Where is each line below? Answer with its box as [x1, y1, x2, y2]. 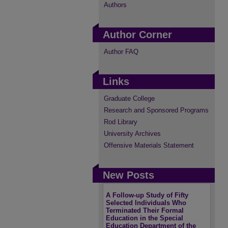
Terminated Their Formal [106, 207, 184, 214]
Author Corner [103, 29, 172, 40]
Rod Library [104, 118, 137, 126]
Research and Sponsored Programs [104, 106, 209, 114]
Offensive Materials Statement [104, 141, 194, 149]
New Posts [103, 169, 154, 181]
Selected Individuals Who [106, 199, 186, 207]
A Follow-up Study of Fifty [106, 191, 188, 199]
